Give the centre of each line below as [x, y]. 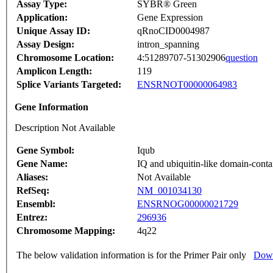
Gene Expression [170, 18]
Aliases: [32, 177]
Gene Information [51, 107]
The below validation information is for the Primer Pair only [131, 255]
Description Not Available [65, 128]
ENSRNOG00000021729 [188, 204]
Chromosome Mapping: [66, 231]
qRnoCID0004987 [173, 31]
